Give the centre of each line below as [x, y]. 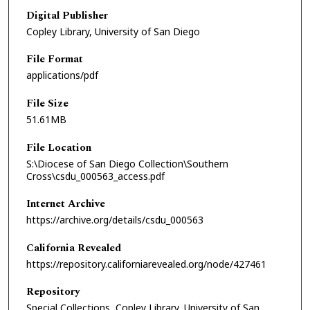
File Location [59, 147]
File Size [47, 103]
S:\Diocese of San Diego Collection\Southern [127, 163]
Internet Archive [66, 204]
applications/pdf [62, 75]
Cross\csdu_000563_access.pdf [95, 176]
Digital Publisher [67, 15]
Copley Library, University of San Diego [113, 31]
